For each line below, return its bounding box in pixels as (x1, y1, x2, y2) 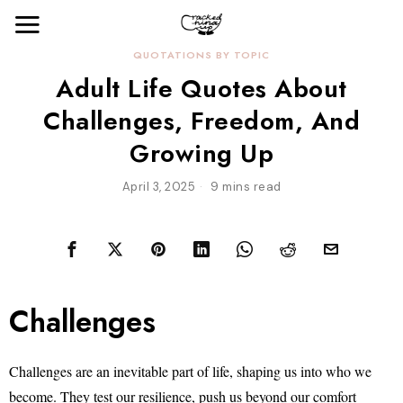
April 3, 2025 (121, 179, 195, 194)
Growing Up (130, 135, 273, 172)
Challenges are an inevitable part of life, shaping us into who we (9, 362, 372, 381)
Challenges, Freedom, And (43, 103, 360, 139)
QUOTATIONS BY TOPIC (133, 48, 270, 62)
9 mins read (207, 179, 282, 194)
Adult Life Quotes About (56, 70, 347, 107)
